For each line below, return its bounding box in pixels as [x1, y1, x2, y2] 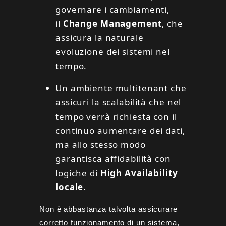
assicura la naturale [55, 31, 144, 43]
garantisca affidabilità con [55, 152, 171, 164]
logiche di [55, 166, 100, 179]
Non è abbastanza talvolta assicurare [39, 204, 178, 213]
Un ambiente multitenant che [55, 82, 187, 94]
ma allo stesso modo [55, 138, 146, 150]
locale [55, 181, 84, 193]
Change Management [63, 17, 162, 29]
